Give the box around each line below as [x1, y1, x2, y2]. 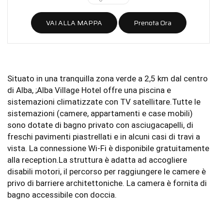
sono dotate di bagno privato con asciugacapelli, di [7, 120, 193, 130]
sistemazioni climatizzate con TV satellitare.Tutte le [7, 96, 201, 107]
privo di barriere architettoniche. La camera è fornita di [7, 178, 207, 188]
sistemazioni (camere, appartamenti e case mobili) [7, 108, 193, 118]
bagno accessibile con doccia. [7, 189, 117, 200]
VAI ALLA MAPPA [46, 17, 102, 28]
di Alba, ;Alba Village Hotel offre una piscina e [7, 85, 171, 95]
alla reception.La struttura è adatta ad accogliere [7, 155, 187, 165]
